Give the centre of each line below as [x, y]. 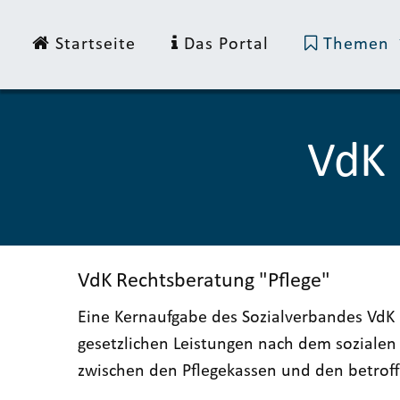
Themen [356, 45]
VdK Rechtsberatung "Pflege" [204, 281]
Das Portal [224, 45]
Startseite [93, 45]
